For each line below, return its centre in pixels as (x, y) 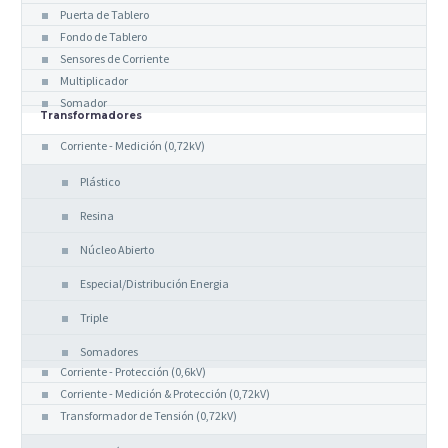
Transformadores (91, 115)
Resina (97, 215)
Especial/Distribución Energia (154, 283)
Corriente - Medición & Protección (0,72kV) (165, 393)
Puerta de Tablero (104, 14)
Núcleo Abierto (117, 249)
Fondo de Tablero (103, 36)
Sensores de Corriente (114, 58)
